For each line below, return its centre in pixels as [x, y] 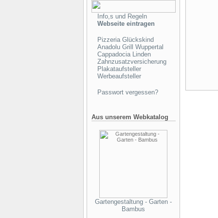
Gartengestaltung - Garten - [133, 202]
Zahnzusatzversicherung [132, 62]
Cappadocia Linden [124, 54]
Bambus [133, 209]
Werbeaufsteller [119, 76]
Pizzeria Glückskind [125, 40]
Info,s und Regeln [122, 16]
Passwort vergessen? [127, 92]
